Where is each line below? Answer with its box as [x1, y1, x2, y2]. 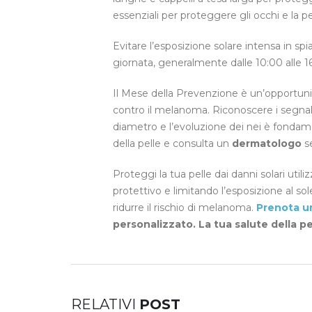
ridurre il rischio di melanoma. [113, 201, 256, 214]
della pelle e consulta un [113, 136, 232, 150]
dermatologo [232, 136, 302, 150]
